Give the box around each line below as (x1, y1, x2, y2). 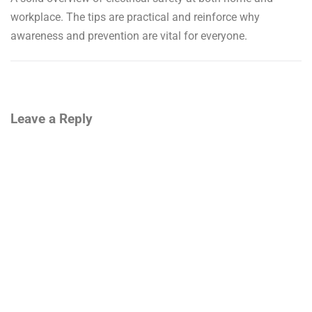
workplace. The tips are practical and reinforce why (10, 10, 260, 24)
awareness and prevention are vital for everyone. (10, 29, 247, 42)
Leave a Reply (10, 111, 93, 127)
